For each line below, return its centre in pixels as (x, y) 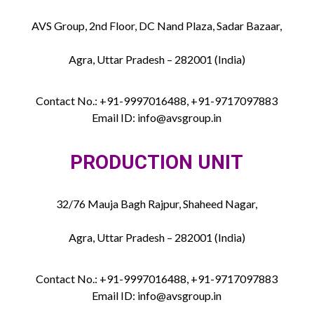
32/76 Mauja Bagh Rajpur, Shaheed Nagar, (157, 204)
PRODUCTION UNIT (157, 163)
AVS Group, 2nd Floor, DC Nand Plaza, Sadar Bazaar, (157, 26)
